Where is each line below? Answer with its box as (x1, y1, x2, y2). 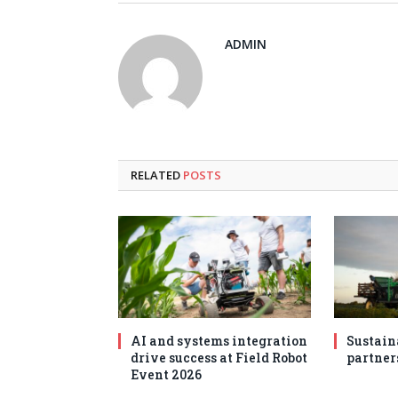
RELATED (131, 166, 183, 183)
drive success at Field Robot (131, 348, 307, 366)
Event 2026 (131, 365, 202, 383)
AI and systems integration (131, 331, 307, 349)
